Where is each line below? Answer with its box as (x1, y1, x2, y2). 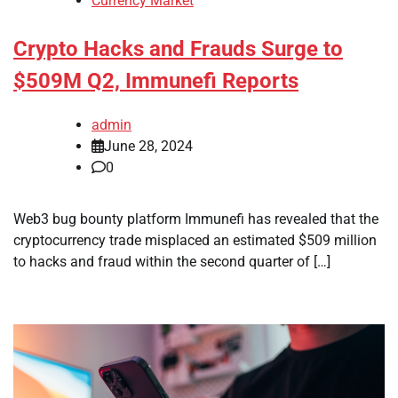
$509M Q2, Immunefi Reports (13, 68, 298, 94)
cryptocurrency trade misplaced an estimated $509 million (13, 231, 377, 249)
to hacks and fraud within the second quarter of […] (13, 252, 330, 270)
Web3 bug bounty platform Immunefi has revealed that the (13, 210, 378, 227)
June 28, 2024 (104, 137, 193, 155)
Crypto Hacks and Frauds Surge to (13, 36, 343, 62)
